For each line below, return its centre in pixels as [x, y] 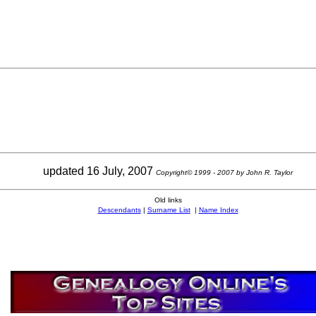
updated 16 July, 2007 [99, 171]
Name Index [218, 209]
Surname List [169, 209]
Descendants [119, 209]
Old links [168, 200]
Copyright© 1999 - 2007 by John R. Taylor [224, 172]
